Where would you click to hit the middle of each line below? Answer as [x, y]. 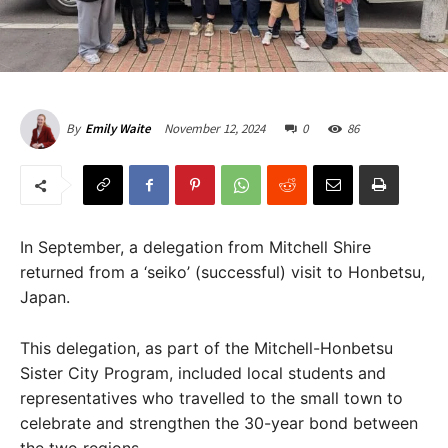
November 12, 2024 [214, 129]
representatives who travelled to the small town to [211, 398]
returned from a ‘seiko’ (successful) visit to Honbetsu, [222, 272]
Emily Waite [118, 129]
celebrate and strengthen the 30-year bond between [219, 423]
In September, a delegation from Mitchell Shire [195, 247]
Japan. [45, 297]
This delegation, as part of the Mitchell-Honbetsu [206, 348]
